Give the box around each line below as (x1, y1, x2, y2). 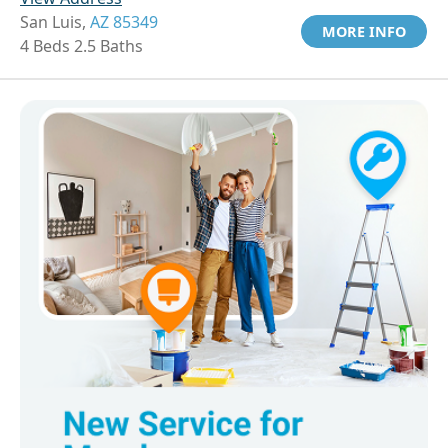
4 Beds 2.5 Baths (20, 35, 143, 58)
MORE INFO (322, 22, 406, 42)
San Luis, (20, 11, 90, 34)
